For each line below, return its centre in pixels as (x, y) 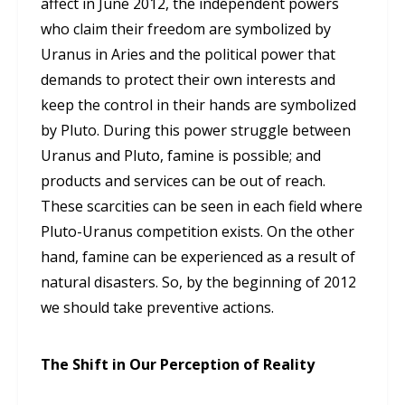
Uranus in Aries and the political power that (188, 55)
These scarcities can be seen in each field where (202, 207)
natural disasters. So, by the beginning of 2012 (198, 283)
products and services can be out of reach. (183, 181)
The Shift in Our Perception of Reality (178, 365)
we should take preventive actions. (157, 308)
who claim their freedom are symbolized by (186, 29)
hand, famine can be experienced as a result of (198, 257)
